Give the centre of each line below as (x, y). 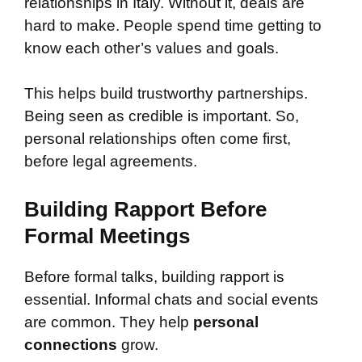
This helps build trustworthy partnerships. (166, 94)
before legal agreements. (111, 162)
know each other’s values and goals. (152, 48)
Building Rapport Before (145, 209)
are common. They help (109, 322)
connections (71, 344)
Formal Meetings (107, 236)
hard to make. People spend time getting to (173, 25)
